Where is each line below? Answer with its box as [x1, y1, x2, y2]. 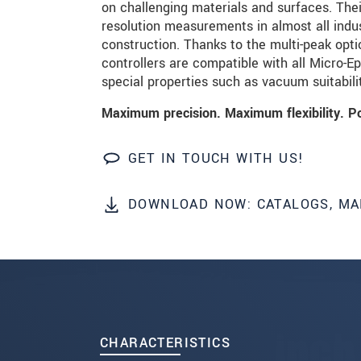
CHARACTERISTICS [100, 333, 230, 352]
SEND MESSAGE [158, 32, 268, 51]
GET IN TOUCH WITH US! [128, 149, 305, 168]
